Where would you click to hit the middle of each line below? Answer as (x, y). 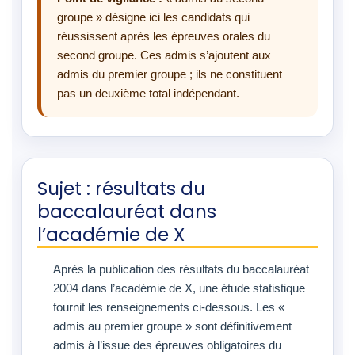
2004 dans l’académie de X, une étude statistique (179, 288)
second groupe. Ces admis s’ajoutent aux (164, 55)
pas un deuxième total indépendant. (148, 93)
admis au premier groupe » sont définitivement (172, 326)
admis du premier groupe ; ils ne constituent (170, 74)
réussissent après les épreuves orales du (164, 36)
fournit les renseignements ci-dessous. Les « (169, 307)
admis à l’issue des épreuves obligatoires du (167, 345)
